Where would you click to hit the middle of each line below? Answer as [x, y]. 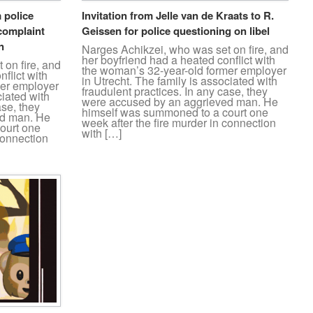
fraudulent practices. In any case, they [175, 92]
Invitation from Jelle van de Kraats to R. [178, 16]
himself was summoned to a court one [175, 112]
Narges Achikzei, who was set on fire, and [185, 50]
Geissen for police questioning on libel [176, 31]
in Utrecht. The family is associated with [180, 81]
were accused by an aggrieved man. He [180, 102]
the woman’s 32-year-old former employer [184, 71]
